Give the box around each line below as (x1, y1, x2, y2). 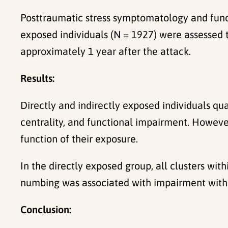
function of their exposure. (20, 132, 138, 145)
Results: (20, 72, 54, 84)
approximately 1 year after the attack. (20, 45, 191, 57)
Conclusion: (20, 203, 71, 215)
